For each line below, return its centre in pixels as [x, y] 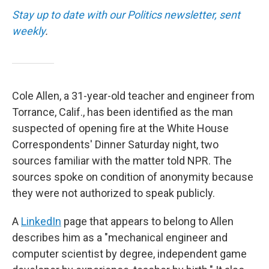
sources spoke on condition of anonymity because [133, 177]
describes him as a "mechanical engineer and [120, 237]
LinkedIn [41, 221]
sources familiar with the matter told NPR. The [122, 161]
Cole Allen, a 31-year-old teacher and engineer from [133, 96]
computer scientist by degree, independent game [129, 254]
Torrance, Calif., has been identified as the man [122, 112]
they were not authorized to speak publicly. [113, 193]
